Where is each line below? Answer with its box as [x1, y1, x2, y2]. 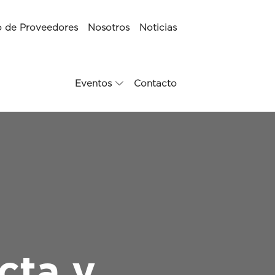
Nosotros [87, 23, 130, 33]
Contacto [133, 79, 177, 88]
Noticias [139, 23, 177, 33]
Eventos [74, 79, 112, 88]
